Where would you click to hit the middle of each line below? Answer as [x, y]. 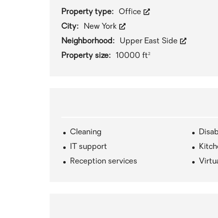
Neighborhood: [89, 41]
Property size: [87, 56]
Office [131, 12]
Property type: [89, 12]
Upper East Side [150, 41]
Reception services [104, 162]
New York [101, 27]
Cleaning [86, 132]
